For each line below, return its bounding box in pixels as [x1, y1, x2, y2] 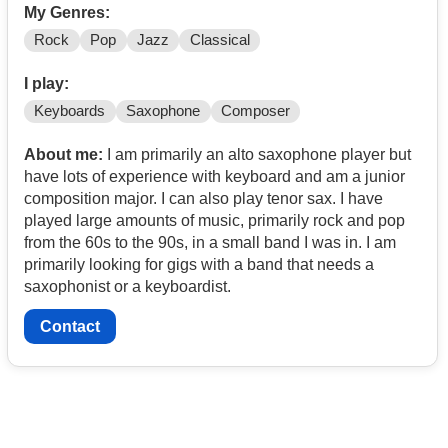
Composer [220, 103, 290, 120]
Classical [189, 32, 250, 49]
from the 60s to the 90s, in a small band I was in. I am [24, 234, 396, 252]
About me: [24, 146, 103, 164]
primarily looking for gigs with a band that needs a [24, 256, 374, 274]
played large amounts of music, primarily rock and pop [24, 212, 405, 230]
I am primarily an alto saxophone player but [103, 146, 411, 164]
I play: [24, 75, 69, 93]
